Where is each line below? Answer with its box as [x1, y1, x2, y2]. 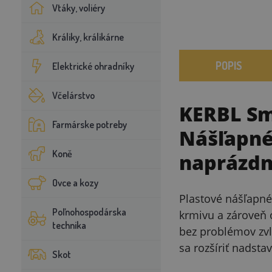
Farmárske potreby [52, 118, 127, 131]
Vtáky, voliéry [52, 2, 105, 14]
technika [52, 219, 86, 231]
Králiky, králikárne [52, 31, 124, 43]
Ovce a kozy [52, 177, 98, 189]
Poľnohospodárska [52, 206, 126, 218]
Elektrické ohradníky [52, 60, 134, 72]
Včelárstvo [52, 89, 95, 101]
